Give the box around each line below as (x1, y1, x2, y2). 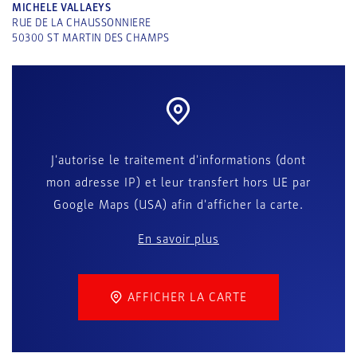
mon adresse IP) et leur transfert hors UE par (46, 175, 311, 190)
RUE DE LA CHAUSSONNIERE (12, 16, 151, 29)
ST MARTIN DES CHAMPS (47, 31, 169, 45)
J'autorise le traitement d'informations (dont (51, 152, 306, 168)
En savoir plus (138, 231, 219, 247)
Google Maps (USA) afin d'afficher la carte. (53, 197, 304, 213)
